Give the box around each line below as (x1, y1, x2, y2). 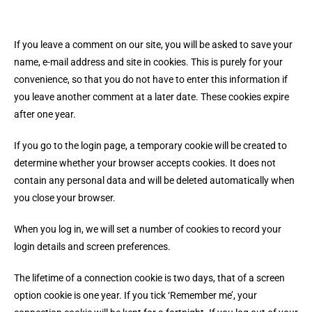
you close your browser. (14, 192, 116, 203)
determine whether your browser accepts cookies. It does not (14, 157, 276, 169)
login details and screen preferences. (14, 241, 173, 252)
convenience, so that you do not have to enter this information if (14, 74, 288, 85)
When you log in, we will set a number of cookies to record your (14, 224, 281, 235)
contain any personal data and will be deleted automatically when (14, 175, 295, 186)
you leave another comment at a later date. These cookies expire (14, 91, 289, 102)
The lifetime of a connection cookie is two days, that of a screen (14, 272, 285, 283)
